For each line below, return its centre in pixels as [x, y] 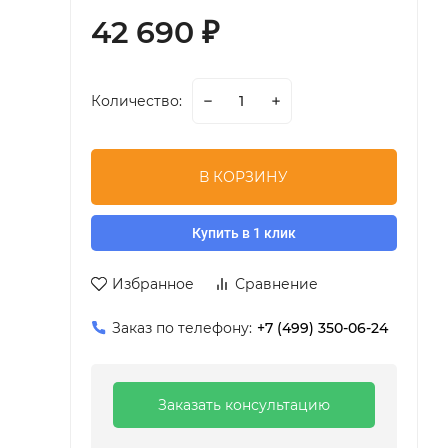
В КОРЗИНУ [244, 177]
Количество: [136, 101]
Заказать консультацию [243, 405]
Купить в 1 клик [243, 233]
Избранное [152, 284]
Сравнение [276, 284]
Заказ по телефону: [181, 328]
